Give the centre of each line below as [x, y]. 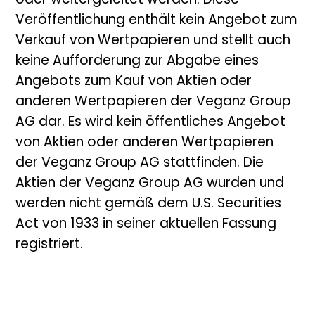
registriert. [50, 245]
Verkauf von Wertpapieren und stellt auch [153, 41]
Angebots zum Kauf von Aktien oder [134, 82]
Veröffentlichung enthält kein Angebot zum [157, 20]
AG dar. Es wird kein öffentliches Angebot [151, 122]
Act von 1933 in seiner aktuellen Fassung [146, 224]
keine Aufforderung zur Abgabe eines [137, 61]
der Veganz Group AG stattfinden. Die [140, 163]
